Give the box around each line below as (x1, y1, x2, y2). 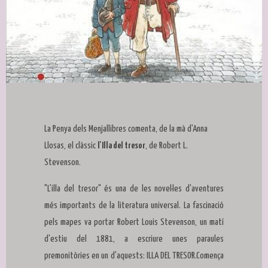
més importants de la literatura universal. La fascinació (44, 201, 224, 211)
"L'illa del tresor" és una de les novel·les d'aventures (44, 184, 224, 194)
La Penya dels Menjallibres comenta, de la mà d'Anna (44, 124, 208, 134)
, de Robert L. (145, 141, 188, 151)
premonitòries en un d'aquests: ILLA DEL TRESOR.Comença (44, 251, 224, 261)
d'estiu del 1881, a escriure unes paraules (44, 234, 224, 244)
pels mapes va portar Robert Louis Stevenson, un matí (44, 218, 224, 227)
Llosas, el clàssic (44, 141, 98, 151)
